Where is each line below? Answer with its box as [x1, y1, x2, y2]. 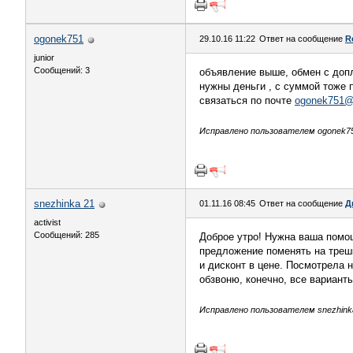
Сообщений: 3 [34, 65, 90, 75]
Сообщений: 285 [34, 230, 99, 240]
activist [34, 217, 61, 227]
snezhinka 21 [34, 198, 95, 210]
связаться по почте [199, 95, 295, 106]
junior [34, 53, 54, 62]
